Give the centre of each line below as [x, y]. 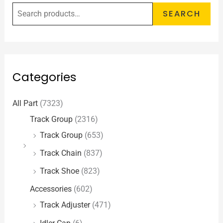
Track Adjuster [65, 205]
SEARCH [181, 14]
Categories [45, 77]
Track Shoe [60, 171]
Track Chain [61, 153]
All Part [25, 104]
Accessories [51, 189]
